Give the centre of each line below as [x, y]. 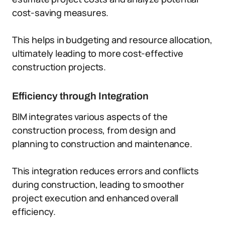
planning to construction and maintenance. [102, 144]
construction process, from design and [94, 130]
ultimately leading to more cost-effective [98, 53]
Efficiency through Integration [80, 96]
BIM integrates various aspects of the [90, 117]
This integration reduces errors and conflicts [105, 171]
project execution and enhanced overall [95, 198]
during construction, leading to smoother [98, 184]
